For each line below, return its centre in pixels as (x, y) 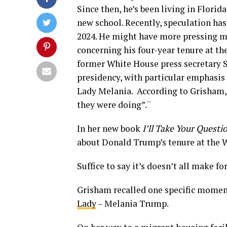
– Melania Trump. (133, 203)
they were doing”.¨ (114, 104)
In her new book (110, 128)
